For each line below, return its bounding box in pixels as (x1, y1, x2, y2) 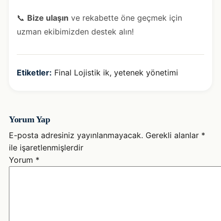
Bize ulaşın (27, 12, 69, 23)
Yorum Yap (9, 114, 50, 124)
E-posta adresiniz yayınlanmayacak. (9, 130, 143, 140)
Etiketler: (17, 67, 52, 77)
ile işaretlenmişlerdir (9, 142, 83, 152)
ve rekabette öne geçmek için (69, 12, 182, 23)
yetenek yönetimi (114, 67, 178, 77)
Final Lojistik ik (54, 67, 110, 77)
